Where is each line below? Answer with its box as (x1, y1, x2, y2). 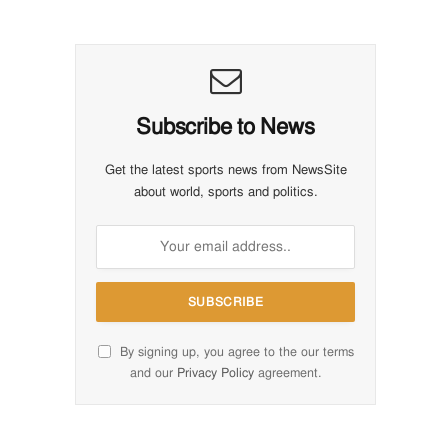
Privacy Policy (176, 364, 254, 381)
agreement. (253, 364, 322, 381)
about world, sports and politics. (133, 183, 318, 200)
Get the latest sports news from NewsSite (104, 161, 347, 178)
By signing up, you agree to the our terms (115, 343, 354, 360)
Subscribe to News (136, 112, 315, 140)
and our (129, 364, 177, 381)
